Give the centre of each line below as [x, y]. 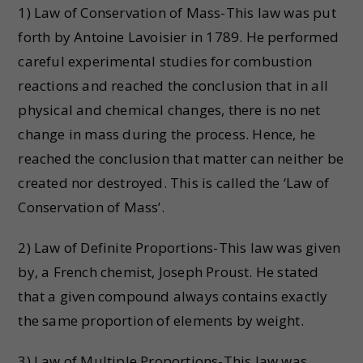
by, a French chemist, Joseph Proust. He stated [169, 272]
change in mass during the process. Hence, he [167, 134]
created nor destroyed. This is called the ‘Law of [174, 183]
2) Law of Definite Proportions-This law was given [179, 248]
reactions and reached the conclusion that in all [173, 85]
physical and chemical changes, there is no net [169, 110]
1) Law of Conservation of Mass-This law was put [177, 13]
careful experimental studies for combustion [165, 61]
